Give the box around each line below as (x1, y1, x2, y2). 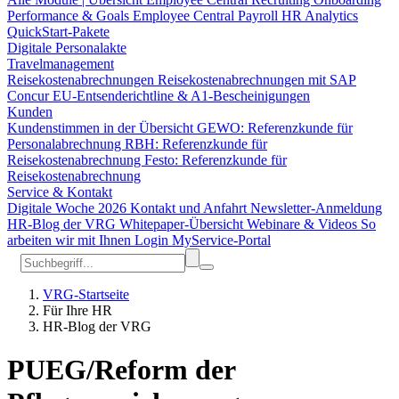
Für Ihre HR (43, 303, 112, 318)
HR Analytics (281, 8, 358, 23)
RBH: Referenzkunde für (125, 136, 267, 151)
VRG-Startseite (43, 287, 129, 302)
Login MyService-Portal (134, 232, 271, 248)
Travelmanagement (7, 56, 114, 71)
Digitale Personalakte (7, 40, 126, 55)
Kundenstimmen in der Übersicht (7, 120, 197, 135)
